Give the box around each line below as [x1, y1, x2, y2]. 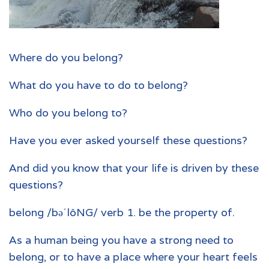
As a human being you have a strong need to [9, 232, 234, 247]
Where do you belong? [9, 50, 123, 64]
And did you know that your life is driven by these [9, 160, 259, 175]
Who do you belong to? [9, 105, 127, 119]
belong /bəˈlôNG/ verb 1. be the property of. [9, 205, 235, 219]
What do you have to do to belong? [9, 77, 188, 92]
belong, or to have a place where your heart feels [9, 249, 258, 264]
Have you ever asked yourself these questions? [9, 133, 247, 147]
